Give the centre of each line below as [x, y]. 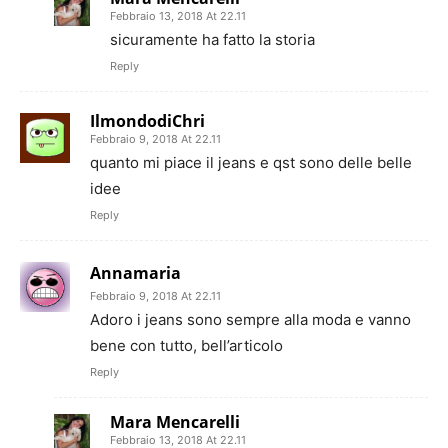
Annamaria [135, 272]
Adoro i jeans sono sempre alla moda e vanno [250, 319]
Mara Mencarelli [175, 421]
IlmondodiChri [147, 120]
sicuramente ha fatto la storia [212, 39]
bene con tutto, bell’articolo [186, 345]
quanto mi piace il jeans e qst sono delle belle [251, 162]
